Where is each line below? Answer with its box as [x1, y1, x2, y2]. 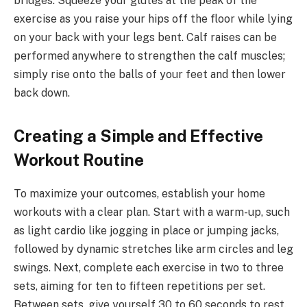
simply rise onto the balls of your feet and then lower [14, 68, 286, 82]
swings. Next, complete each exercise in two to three [14, 261, 284, 275]
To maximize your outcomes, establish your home [14, 187, 265, 201]
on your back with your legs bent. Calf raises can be [14, 31, 277, 45]
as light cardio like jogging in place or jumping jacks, [14, 224, 279, 238]
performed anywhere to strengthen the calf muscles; [14, 49, 285, 63]
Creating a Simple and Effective [14, 126, 263, 146]
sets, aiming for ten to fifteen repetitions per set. [14, 280, 265, 293]
